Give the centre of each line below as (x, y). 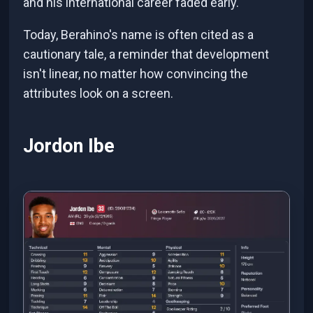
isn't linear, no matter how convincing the (136, 73)
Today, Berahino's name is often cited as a (139, 34)
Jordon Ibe (69, 146)
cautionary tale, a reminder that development (146, 54)
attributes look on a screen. (99, 93)
